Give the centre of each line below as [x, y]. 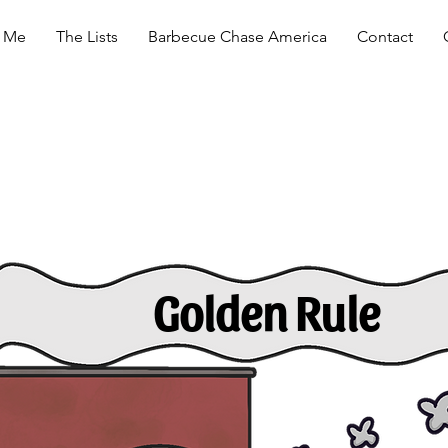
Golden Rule [266, 311]
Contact [384, 36]
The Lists [86, 36]
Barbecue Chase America [237, 36]
